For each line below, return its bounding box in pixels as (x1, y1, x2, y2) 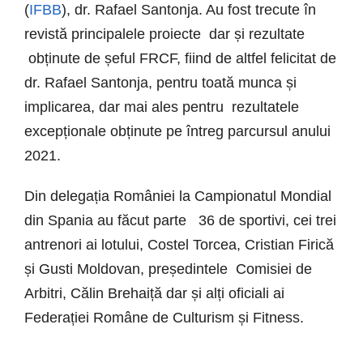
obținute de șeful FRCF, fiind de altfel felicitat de (24, 50, 336, 67)
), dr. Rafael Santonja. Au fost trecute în (62, 2, 316, 19)
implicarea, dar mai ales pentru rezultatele (24, 99, 299, 116)
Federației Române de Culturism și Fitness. (24, 310, 304, 327)
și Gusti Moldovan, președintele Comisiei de (24, 261, 312, 278)
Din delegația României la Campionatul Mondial (24, 188, 331, 205)
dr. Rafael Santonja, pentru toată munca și (24, 75, 297, 92)
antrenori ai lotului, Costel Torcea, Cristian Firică (24, 237, 334, 254)
